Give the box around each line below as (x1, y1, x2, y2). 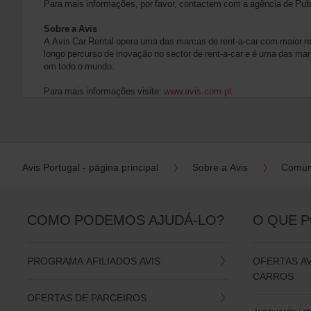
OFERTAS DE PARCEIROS (26, 290, 146, 304)
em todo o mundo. (44, 59, 115, 72)
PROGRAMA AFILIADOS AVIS (26, 253, 160, 267)
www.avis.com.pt (164, 84, 232, 97)
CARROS (253, 269, 294, 283)
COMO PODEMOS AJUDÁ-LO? (26, 210, 224, 229)
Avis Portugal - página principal (22, 160, 158, 174)
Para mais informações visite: (44, 84, 164, 97)
